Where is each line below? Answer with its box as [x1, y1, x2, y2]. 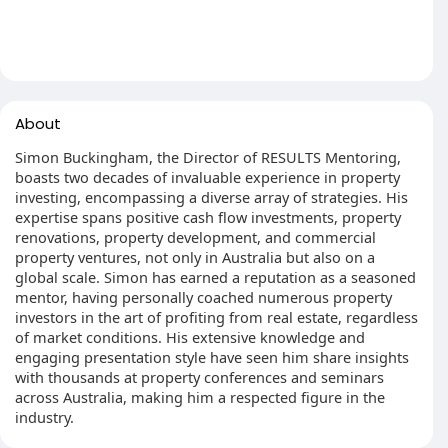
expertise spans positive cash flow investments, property [15, 207, 401, 227]
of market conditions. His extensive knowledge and [15, 327, 365, 347]
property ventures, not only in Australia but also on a [15, 247, 375, 267]
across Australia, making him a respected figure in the [15, 387, 385, 407]
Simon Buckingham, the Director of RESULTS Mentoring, [15, 147, 401, 167]
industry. [15, 407, 74, 427]
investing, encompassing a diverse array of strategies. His [15, 187, 408, 207]
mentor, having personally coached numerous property [15, 287, 392, 307]
